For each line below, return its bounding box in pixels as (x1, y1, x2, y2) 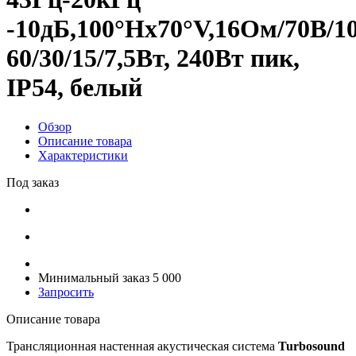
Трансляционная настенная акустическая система (6, 339, 278, 353)
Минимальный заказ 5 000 (38, 270, 181, 284)
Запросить (38, 284, 94, 299)
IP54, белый (6, 73, 142, 103)
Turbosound (278, 339, 345, 353)
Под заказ (6, 175, 59, 189)
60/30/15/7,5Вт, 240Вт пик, (6, 44, 300, 73)
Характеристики (38, 148, 128, 162)
